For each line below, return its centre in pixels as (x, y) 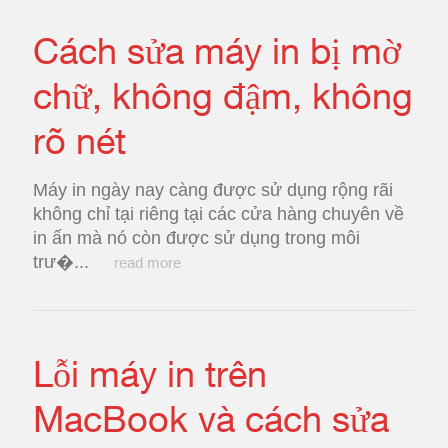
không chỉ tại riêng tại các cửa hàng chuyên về (218, 214)
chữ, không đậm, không (223, 95)
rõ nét (79, 140)
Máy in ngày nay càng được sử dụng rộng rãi (213, 190)
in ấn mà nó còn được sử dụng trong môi (196, 238)
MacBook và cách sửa (211, 418)
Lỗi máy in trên (150, 373)
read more (147, 262)
